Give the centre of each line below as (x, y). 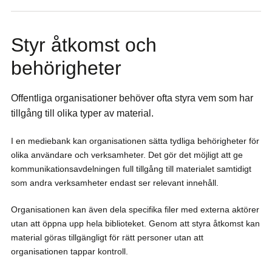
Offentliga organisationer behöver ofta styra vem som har (132, 97)
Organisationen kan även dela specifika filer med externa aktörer (135, 210)
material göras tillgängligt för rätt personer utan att (107, 238)
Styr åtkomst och (84, 45)
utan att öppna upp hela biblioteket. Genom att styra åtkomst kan (135, 224)
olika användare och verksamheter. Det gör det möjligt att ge (127, 155)
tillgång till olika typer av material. (82, 113)
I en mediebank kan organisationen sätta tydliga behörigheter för (135, 141)
